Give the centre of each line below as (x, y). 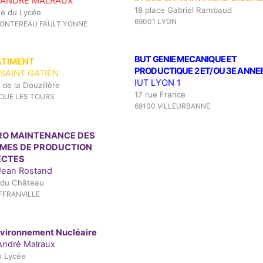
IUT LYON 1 (158, 83)
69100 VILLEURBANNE (172, 106)
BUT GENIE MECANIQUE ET (186, 60)
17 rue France (160, 95)
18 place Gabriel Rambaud (183, 10)
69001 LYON (156, 22)
